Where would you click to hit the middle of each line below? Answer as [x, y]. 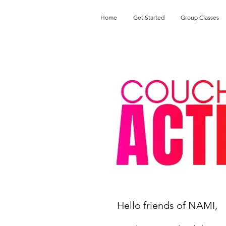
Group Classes [200, 17]
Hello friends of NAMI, [167, 206]
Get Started [149, 17]
